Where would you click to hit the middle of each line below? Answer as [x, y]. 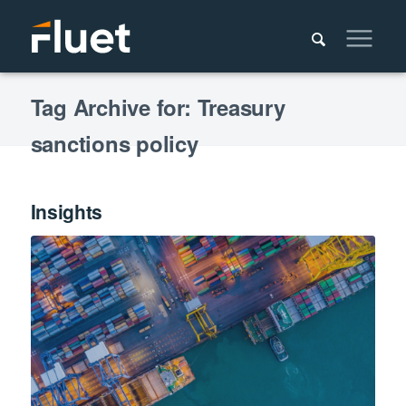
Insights [67, 211]
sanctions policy [114, 143]
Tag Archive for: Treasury [158, 107]
